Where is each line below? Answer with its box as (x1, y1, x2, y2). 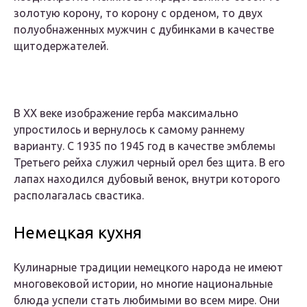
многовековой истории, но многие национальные (14, 278, 273, 291)
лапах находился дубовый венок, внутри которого (14, 173, 280, 186)
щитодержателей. (14, 40, 108, 53)
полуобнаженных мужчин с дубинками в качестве (14, 23, 274, 36)
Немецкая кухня (14, 223, 142, 243)
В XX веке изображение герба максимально (14, 107, 238, 120)
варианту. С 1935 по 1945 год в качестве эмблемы (14, 140, 275, 153)
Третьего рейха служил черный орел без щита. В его (14, 156, 285, 169)
